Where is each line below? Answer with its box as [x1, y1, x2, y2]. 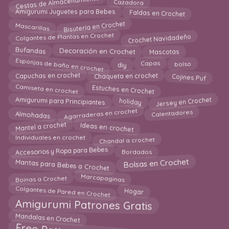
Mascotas [149, 47, 180, 55]
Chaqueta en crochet [94, 73, 158, 82]
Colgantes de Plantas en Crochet [15, 31, 114, 43]
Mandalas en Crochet [15, 213, 81, 226]
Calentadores [151, 109, 193, 120]
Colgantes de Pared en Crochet [15, 183, 110, 198]
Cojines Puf [171, 71, 207, 82]
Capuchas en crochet [15, 70, 80, 79]
